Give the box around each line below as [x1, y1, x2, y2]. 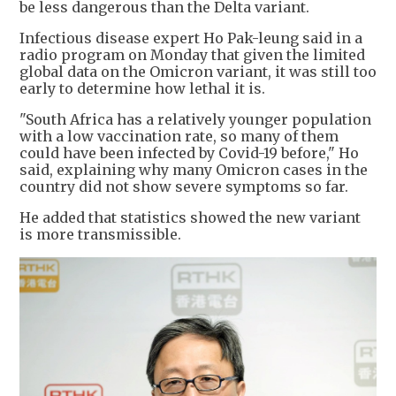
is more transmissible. [19, 225, 181, 243]
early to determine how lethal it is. [19, 79, 265, 97]
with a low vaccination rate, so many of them [19, 126, 339, 145]
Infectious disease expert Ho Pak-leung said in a [19, 28, 362, 47]
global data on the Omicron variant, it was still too [19, 62, 377, 80]
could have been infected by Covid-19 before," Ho [19, 143, 359, 162]
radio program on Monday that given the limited [19, 45, 365, 64]
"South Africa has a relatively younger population [19, 110, 371, 128]
